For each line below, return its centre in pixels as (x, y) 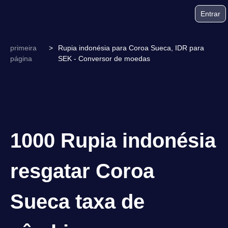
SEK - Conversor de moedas (104, 59)
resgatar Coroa (82, 171)
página (21, 59)
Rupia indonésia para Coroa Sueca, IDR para (131, 48)
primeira (23, 48)
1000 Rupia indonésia (113, 140)
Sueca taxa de (77, 202)
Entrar (210, 14)
